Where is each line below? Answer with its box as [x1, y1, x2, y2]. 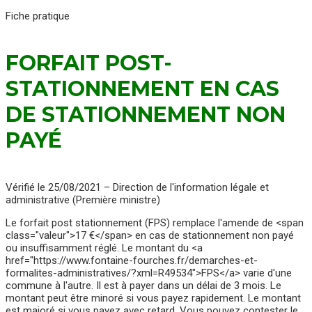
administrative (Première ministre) [6, 193, 160, 206]
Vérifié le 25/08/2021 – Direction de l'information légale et [6, 180, 269, 194]
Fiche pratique [6, 10, 70, 22]
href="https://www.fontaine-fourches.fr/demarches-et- [6, 253, 258, 267]
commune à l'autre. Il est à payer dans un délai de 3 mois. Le [6, 279, 281, 292]
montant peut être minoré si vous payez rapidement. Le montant [6, 291, 301, 304]
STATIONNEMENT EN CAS [6, 75, 279, 102]
